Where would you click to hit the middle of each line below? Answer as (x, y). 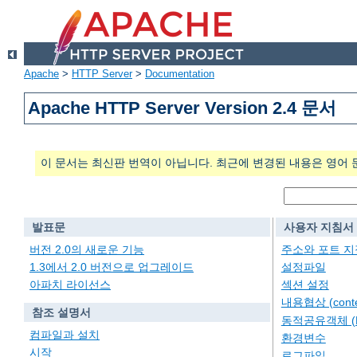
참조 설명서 (61, 313)
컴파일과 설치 (65, 334)
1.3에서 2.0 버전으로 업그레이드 (112, 267)
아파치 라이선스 (70, 285)
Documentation (180, 74)
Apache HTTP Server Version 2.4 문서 (182, 108)
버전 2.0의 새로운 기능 (87, 249)
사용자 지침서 (318, 228)
